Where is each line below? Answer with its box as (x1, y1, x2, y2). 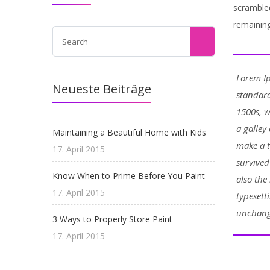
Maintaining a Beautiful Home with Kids (52, 127, 206, 138)
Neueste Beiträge (52, 81, 151, 97)
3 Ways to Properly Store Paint (52, 213, 172, 225)
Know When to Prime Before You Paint (52, 170, 205, 181)
